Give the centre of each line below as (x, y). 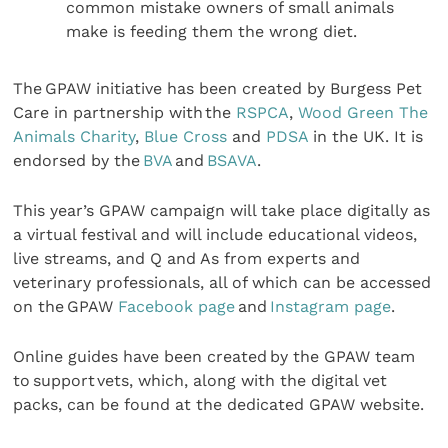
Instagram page (331, 307)
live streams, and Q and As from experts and (187, 259)
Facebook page (177, 307)
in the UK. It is (366, 136)
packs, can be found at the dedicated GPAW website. (219, 405)
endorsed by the (78, 160)
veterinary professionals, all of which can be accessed (222, 283)
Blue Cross (186, 136)
